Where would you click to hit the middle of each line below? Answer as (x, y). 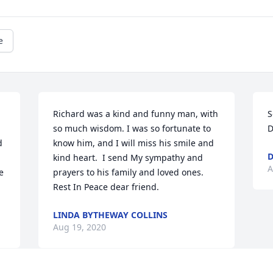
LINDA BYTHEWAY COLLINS (111, 215)
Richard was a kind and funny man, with (136, 114)
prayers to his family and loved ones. (129, 172)
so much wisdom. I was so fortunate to (132, 129)
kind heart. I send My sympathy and (128, 158)
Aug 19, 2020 (80, 227)
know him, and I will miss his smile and (134, 143)
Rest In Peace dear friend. (106, 187)
